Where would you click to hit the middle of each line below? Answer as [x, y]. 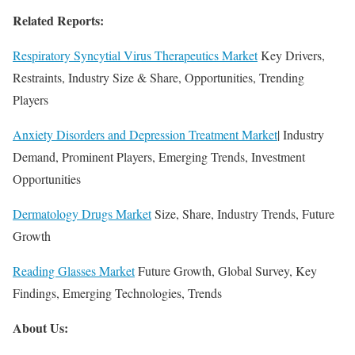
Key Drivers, [291, 55]
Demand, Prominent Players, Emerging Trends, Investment [159, 157]
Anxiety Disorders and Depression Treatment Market [145, 134]
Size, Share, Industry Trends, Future [243, 214]
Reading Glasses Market [74, 271]
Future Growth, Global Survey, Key [226, 271]
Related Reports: [58, 20]
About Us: [40, 328]
